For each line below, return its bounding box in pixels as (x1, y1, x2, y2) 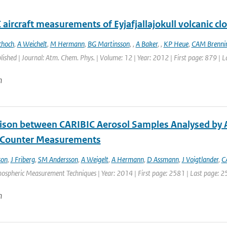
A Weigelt (81, 155, 108, 164)
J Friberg (10, 155, 35, 164)
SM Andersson (37, 155, 78, 164)
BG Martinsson (87, 39, 130, 49)
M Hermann (50, 39, 85, 49)
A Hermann (111, 155, 144, 164)
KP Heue (163, 39, 188, 49)
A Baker (135, 39, 158, 49)
